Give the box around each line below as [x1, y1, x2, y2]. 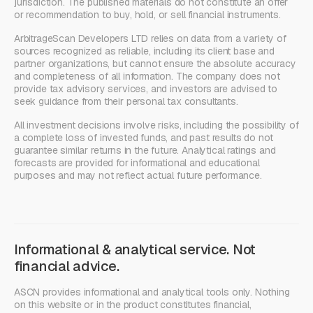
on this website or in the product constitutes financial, [14, 298, 252, 311]
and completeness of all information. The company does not [14, 69, 280, 82]
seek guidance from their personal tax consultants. [14, 94, 238, 108]
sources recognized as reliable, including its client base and [14, 44, 275, 57]
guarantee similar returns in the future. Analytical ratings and [14, 143, 276, 156]
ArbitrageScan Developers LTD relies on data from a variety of [14, 31, 286, 45]
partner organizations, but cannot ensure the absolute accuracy [14, 57, 296, 70]
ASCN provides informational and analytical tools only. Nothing [14, 285, 290, 298]
